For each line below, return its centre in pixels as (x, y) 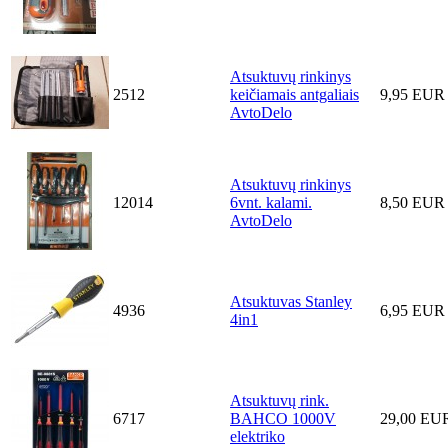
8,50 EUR (412, 203)
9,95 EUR (412, 95)
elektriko (257, 437)
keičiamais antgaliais (294, 95)
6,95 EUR (412, 311)
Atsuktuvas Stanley (291, 302)
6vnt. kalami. (271, 203)
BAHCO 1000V (283, 419)
